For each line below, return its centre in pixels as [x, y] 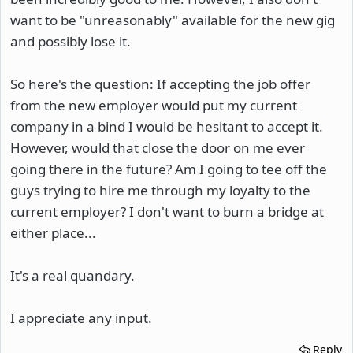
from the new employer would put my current [154, 105]
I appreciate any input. [81, 318]
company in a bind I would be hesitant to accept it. [167, 126]
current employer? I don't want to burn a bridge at [167, 211]
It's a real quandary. [72, 275]
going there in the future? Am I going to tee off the [169, 169]
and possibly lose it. [71, 41]
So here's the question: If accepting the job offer [160, 84]
